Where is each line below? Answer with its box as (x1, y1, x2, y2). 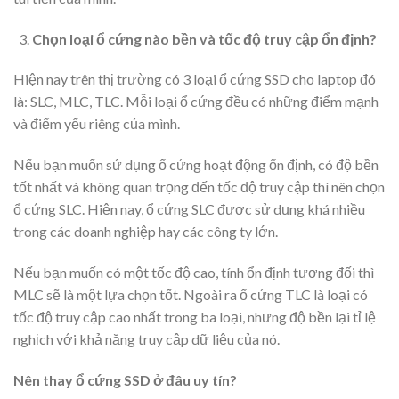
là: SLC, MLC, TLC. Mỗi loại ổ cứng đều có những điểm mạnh (13, 93, 379, 110)
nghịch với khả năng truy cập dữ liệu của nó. (13, 330, 280, 347)
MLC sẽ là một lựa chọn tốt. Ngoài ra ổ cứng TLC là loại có (13, 285, 368, 303)
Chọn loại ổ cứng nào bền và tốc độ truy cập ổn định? (31, 29, 377, 47)
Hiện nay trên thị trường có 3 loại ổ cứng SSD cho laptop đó (13, 70, 376, 88)
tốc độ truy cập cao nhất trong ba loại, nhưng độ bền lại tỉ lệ (13, 307, 376, 325)
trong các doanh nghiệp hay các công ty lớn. (13, 223, 278, 240)
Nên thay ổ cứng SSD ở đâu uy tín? (13, 370, 237, 388)
